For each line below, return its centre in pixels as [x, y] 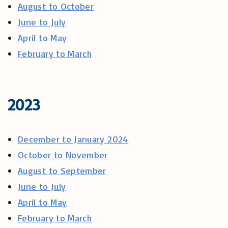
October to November [63, 154]
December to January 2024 [73, 139]
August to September [62, 170]
